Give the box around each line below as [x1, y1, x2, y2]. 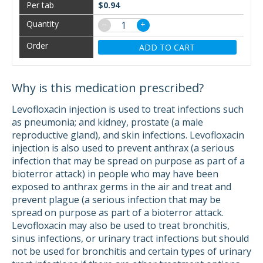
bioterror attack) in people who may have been [12, 167, 218, 180]
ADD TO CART [139, 42, 195, 53]
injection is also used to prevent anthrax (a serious [12, 141, 234, 154]
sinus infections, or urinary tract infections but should [12, 232, 249, 245]
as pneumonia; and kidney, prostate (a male [12, 116, 203, 129]
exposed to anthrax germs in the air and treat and [12, 180, 231, 193]
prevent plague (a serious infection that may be [12, 193, 221, 206]
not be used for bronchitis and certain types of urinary [12, 245, 251, 258]
